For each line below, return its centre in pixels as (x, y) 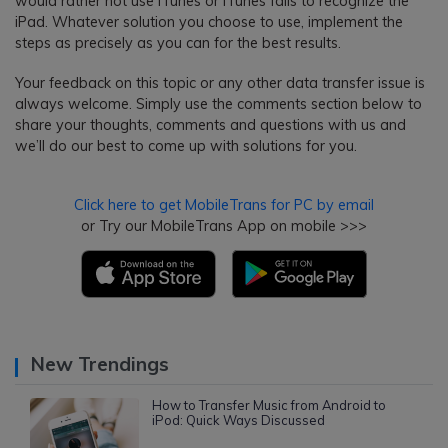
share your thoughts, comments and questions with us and (210, 124)
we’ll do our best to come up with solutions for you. (186, 145)
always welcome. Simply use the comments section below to (218, 103)
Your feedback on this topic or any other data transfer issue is (220, 82)
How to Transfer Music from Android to (268, 405)
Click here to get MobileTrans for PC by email (224, 205)
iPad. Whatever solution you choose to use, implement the (209, 21)
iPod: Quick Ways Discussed (238, 420)
